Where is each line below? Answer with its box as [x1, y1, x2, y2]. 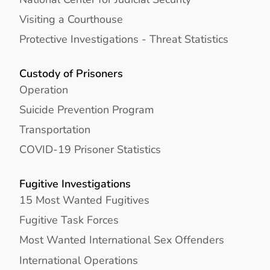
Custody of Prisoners [19, 66, 123, 81]
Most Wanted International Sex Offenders [19, 232, 224, 248]
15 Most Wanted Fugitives [19, 192, 149, 208]
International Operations [19, 252, 138, 268]
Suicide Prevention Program [19, 101, 154, 117]
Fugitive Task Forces [19, 212, 119, 228]
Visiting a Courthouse [19, 11, 123, 27]
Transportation [19, 122, 90, 137]
